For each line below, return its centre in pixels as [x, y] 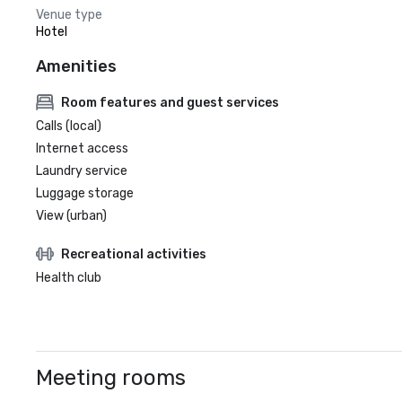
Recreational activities [134, 254]
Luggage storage [85, 193]
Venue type [69, 15]
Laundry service [82, 171]
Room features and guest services [170, 102]
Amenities [76, 66]
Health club [69, 278]
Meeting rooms [111, 378]
